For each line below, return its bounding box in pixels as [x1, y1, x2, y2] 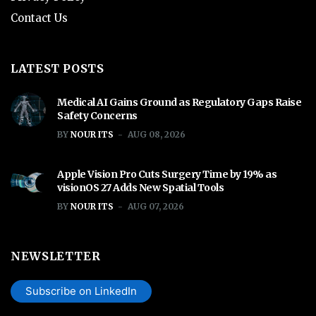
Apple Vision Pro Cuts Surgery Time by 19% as [57, 168, 276, 181]
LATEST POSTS [11, 61, 104, 76]
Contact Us [11, 11, 68, 25]
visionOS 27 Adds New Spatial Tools [57, 181, 224, 195]
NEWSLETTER [11, 249, 101, 264]
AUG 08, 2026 [128, 129, 186, 140]
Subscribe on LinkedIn [25, 284, 137, 298]
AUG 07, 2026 [128, 201, 184, 212]
